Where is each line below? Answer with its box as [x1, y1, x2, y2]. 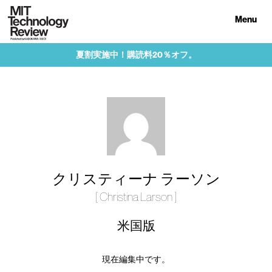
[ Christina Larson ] [95, 191, 177, 204]
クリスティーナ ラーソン [52, 170, 220, 187]
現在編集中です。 [102, 254, 170, 265]
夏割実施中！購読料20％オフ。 [75, 49, 197, 60]
